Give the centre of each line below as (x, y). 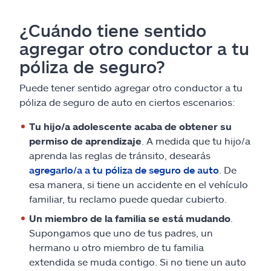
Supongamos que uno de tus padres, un (121, 233)
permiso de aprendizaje (85, 141)
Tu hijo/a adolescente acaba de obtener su (130, 126)
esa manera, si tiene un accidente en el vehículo (139, 184)
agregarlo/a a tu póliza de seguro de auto (124, 170)
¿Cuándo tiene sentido (113, 30)
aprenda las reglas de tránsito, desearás (120, 155)
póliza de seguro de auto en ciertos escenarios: (127, 102)
